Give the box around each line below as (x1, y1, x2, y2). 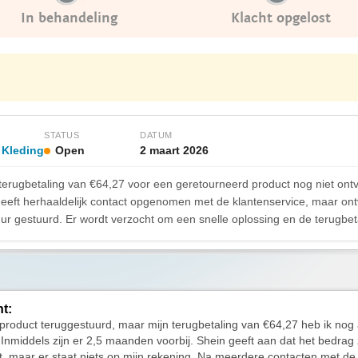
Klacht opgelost (231, 10, 331, 26)
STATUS (44, 130, 79, 140)
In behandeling (21, 10, 117, 26)
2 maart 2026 (140, 144, 209, 157)
